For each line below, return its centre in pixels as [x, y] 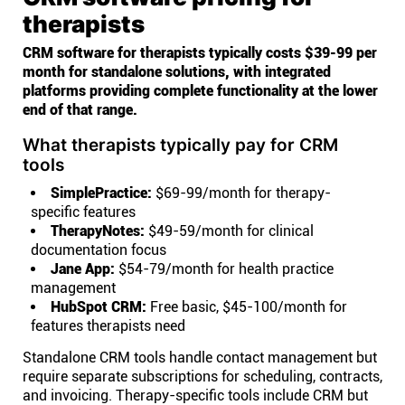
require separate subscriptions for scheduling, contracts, [202, 377]
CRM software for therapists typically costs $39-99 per [200, 53]
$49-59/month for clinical [229, 231]
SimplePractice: [101, 193]
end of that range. [80, 110]
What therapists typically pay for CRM [180, 145]
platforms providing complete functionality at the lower [200, 91]
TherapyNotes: [98, 231]
